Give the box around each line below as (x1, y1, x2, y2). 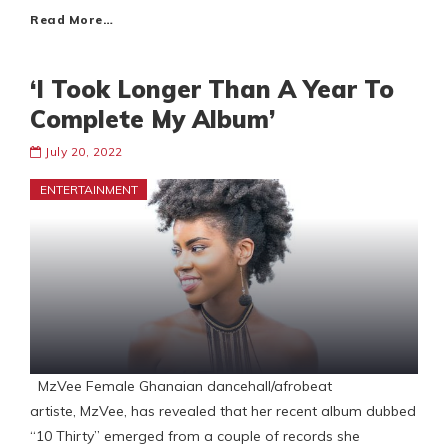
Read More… (30, 12, 113, 28)
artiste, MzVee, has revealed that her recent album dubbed (30, 402, 416, 421)
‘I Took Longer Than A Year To (30, 74, 394, 105)
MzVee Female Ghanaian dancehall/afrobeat (30, 377, 332, 396)
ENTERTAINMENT (40, 182, 138, 198)
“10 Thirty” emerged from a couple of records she (30, 427, 360, 446)
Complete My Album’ (30, 104, 275, 135)
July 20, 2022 (45, 144, 123, 160)
